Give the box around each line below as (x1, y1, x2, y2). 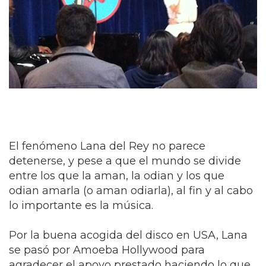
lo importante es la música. (9, 199, 153, 213)
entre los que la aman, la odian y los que (9, 169, 224, 183)
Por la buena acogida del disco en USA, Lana (9, 229, 248, 242)
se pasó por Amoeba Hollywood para (9, 243, 205, 257)
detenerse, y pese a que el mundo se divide (9, 154, 241, 168)
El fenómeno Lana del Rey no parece (9, 140, 205, 153)
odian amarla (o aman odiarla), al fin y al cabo (9, 184, 253, 198)
